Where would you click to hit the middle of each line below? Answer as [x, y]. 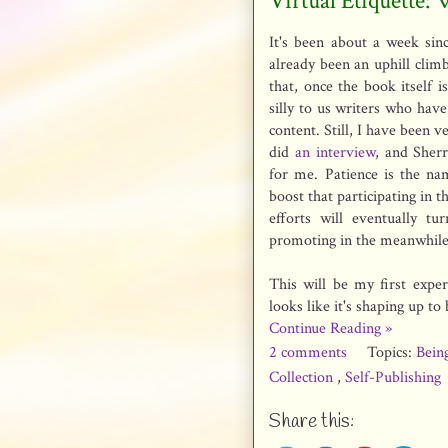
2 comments [310, 352]
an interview [334, 152]
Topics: [391, 352]
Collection [303, 377]
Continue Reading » [330, 328]
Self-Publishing [393, 377]
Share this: [311, 422]
